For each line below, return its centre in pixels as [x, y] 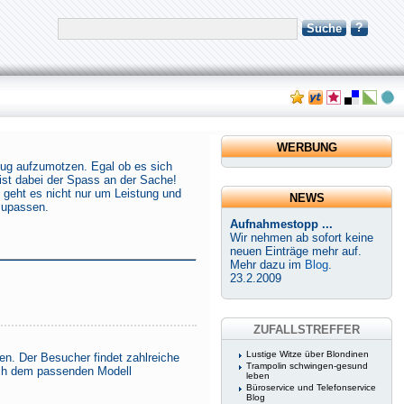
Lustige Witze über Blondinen [308, 354]
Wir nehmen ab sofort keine [302, 238]
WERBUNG [307, 147]
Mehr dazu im [267, 265]
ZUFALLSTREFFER [307, 330]
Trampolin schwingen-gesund [307, 366]
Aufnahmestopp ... [281, 224]
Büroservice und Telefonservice [311, 387]
